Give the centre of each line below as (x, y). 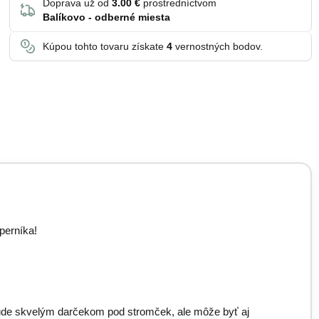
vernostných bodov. (218, 46)
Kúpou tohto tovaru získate (105, 46)
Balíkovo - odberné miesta (106, 17)
